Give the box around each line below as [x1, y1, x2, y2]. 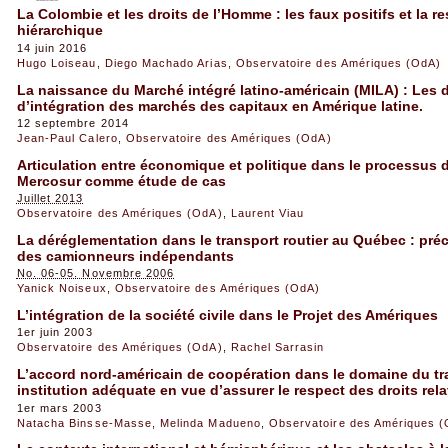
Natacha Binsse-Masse [16, 416, 152, 429]
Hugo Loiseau [16, 56, 97, 69]
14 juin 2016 [16, 41, 88, 54]
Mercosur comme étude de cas [16, 172, 226, 189]
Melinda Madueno [160, 416, 261, 429]
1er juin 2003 [16, 326, 93, 339]
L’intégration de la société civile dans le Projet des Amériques [16, 307, 438, 324]
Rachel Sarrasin [230, 341, 325, 354]
